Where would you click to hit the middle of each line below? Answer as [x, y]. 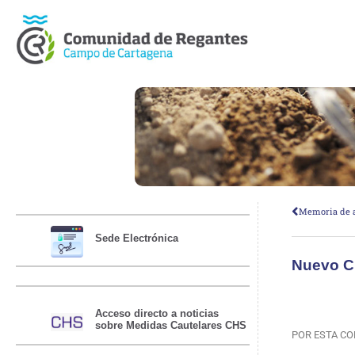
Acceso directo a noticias [157, 313]
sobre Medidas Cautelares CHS [171, 325]
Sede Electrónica [137, 239]
